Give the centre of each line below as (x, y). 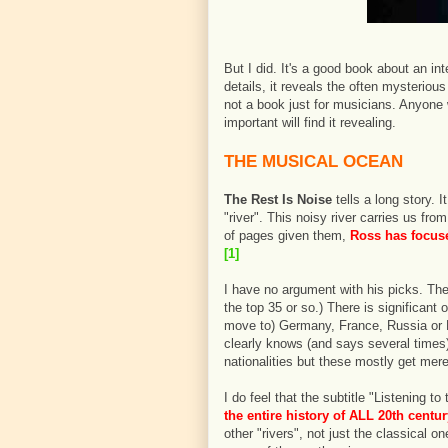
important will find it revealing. (310, 122)
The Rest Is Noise (280, 199)
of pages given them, (287, 235)
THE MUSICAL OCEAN (313, 161)
